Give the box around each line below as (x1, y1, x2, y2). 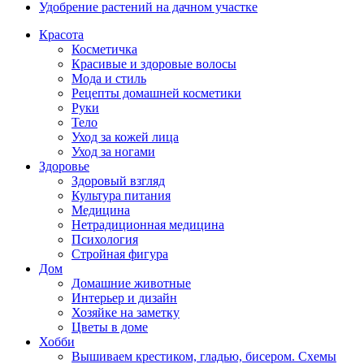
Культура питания (71, 188, 171, 203)
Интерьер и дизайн (71, 291, 177, 305)
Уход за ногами (71, 145, 155, 159)
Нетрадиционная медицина (71, 218, 224, 232)
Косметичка (71, 42, 137, 57)
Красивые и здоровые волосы (71, 57, 236, 71)
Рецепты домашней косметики (71, 86, 241, 101)
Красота (39, 28, 84, 42)
